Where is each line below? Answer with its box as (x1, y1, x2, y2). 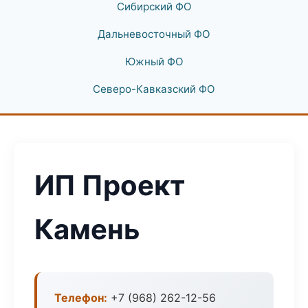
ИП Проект (34, 168, 185, 202)
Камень (34, 212, 140, 246)
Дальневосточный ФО (98, 27, 210, 41)
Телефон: (54, 291, 107, 305)
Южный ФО (124, 55, 184, 68)
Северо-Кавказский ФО (93, 82, 215, 96)
